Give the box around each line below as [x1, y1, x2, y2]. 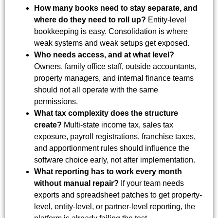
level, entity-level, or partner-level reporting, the [34, 202, 195, 211]
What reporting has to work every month [34, 167, 182, 176]
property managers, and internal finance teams [34, 74, 194, 83]
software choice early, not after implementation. [34, 156, 195, 164]
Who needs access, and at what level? [34, 51, 174, 59]
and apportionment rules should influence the [34, 144, 189, 153]
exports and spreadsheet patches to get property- [34, 191, 202, 200]
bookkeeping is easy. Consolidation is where [34, 27, 188, 36]
